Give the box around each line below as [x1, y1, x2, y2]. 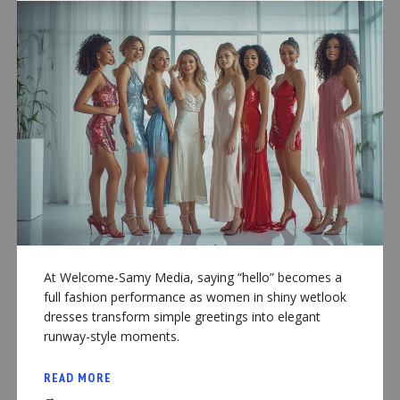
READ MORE [43, 370, 112, 387]
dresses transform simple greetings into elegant [43, 308, 321, 326]
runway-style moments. [43, 328, 179, 346]
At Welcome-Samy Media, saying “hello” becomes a [43, 269, 342, 287]
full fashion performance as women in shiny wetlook [43, 288, 346, 306]
